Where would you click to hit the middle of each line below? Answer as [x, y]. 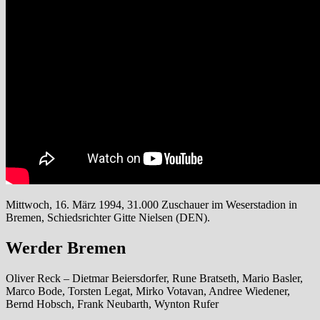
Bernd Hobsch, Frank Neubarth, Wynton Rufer [112, 304]
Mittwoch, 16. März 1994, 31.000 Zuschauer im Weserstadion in [151, 204]
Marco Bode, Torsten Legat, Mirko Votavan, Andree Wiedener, [148, 291]
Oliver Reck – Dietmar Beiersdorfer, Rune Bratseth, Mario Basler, [154, 278]
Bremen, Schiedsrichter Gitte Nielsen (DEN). [108, 217]
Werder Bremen [66, 247]
